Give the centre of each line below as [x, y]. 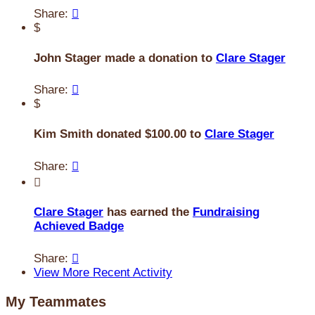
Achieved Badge [79, 226]
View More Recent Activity [103, 272]
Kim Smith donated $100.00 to [119, 134]
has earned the [148, 212]
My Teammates [56, 301]
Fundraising [226, 212]
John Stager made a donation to [125, 58]
